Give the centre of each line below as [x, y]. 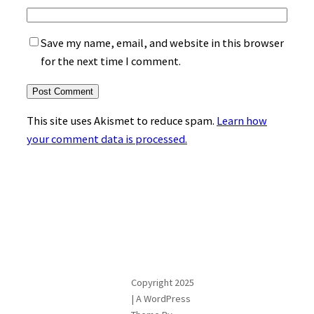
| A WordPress [161, 299]
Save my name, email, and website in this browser [162, 42]
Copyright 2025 [162, 283]
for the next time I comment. [111, 61]
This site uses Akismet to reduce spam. [122, 120]
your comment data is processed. [107, 138]
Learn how [242, 120]
